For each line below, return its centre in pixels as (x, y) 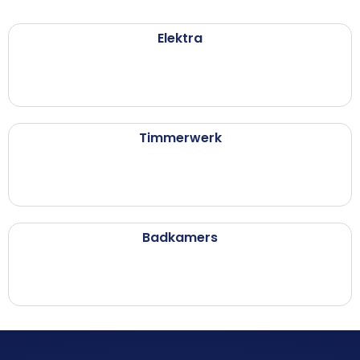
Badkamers (180, 238)
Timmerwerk (180, 138)
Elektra (180, 39)
